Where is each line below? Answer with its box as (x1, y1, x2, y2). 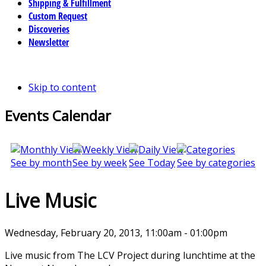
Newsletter (28, 35, 69, 49)
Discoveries (28, 22, 69, 36)
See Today (129, 156, 175, 169)
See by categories (177, 156, 255, 169)
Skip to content (28, 80, 96, 94)
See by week (72, 156, 127, 169)
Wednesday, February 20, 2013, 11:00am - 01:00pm (5, 226, 227, 239)
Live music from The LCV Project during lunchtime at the (5, 248, 255, 262)
